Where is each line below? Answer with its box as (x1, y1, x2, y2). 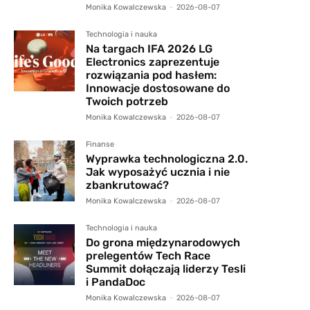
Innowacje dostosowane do (86, 81, 230, 95)
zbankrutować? (86, 178, 170, 192)
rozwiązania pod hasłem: (86, 68, 217, 82)
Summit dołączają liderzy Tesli (86, 262, 246, 275)
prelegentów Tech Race (86, 248, 211, 262)
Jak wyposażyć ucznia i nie (86, 165, 230, 179)
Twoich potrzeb (86, 94, 169, 108)
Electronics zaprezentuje (86, 55, 220, 69)
